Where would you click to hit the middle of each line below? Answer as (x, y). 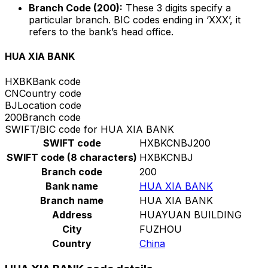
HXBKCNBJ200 (175, 143)
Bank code (57, 81)
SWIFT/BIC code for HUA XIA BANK (89, 129)
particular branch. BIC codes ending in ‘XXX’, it (135, 20)
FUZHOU (161, 229)
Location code (49, 105)
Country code (50, 93)
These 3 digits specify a (177, 8)
